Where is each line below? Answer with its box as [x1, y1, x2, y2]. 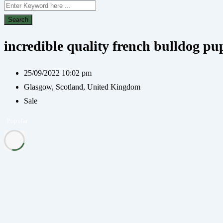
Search [8, 16, 28, 23]
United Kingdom [85, 83, 140, 92]
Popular [7, 117, 28, 125]
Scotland [54, 83, 83, 92]
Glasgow [24, 83, 52, 92]
